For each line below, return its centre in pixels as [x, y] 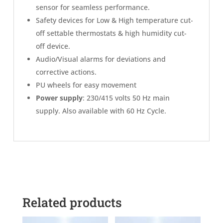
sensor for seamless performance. [93, 7]
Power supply [59, 98]
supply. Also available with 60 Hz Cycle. [101, 111]
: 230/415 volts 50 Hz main [126, 98]
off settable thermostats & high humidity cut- [111, 33]
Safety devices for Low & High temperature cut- [114, 20]
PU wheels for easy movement [86, 85]
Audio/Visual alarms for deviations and [101, 59]
